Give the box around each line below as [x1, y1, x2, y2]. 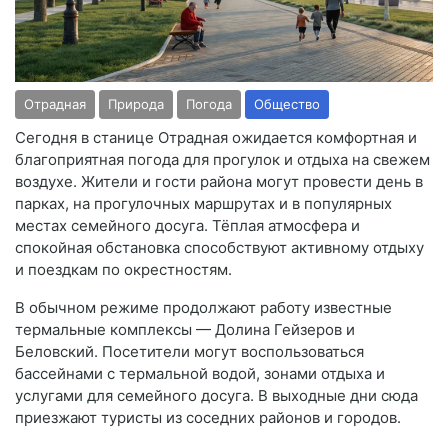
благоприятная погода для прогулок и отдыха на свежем [15, 149, 430, 169]
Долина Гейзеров [215, 319, 342, 339]
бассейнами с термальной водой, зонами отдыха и [15, 363, 385, 383]
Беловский [15, 341, 94, 361]
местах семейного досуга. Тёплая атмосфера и [15, 215, 360, 235]
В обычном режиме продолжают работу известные [15, 297, 392, 317]
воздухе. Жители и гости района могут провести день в [15, 171, 423, 191]
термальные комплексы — [15, 319, 215, 339]
